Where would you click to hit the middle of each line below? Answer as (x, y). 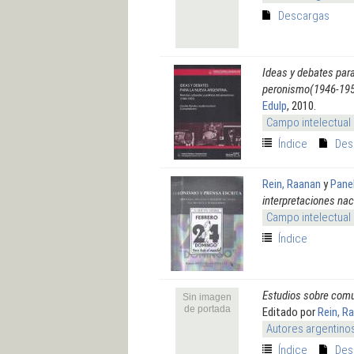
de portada (207, 309)
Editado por (290, 312)
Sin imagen (207, 297)
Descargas (304, 15)
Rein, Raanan (292, 184)
